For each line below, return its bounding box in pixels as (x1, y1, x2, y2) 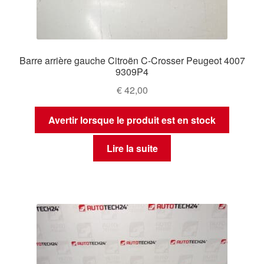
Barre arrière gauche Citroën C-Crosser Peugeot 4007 (19, 54, 245, 68)
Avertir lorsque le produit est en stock (48, 113, 216, 127)
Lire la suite (106, 141, 158, 156)
